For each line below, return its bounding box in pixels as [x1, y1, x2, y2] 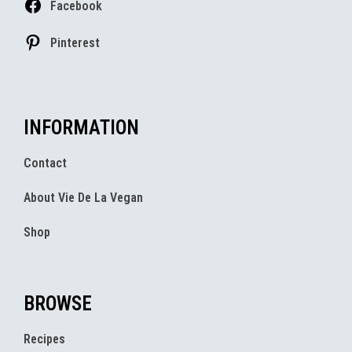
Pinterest [50, 35, 100, 50]
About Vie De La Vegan [24, 190, 143, 206]
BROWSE [24, 292, 92, 316]
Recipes [24, 332, 65, 347]
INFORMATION [24, 116, 139, 140]
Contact [24, 156, 67, 171]
